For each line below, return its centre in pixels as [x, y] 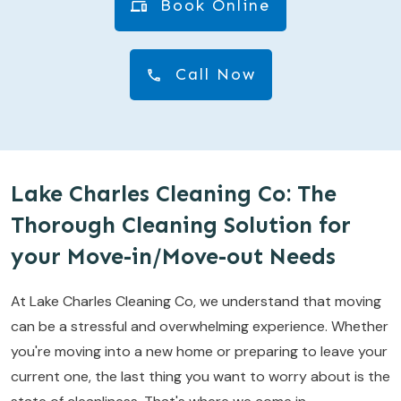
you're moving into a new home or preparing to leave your [199, 351]
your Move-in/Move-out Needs [173, 257]
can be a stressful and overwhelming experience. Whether [200, 326]
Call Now [215, 74]
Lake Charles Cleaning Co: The [174, 194]
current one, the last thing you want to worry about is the [200, 376]
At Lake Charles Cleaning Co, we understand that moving [196, 301]
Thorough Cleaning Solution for [181, 226]
